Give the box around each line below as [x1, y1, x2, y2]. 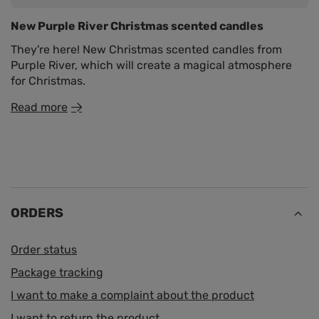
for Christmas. [11, 74, 85, 88]
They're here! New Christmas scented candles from [11, 43, 282, 57]
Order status [11, 243, 77, 257]
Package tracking [11, 266, 103, 280]
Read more [11, 100, 68, 115]
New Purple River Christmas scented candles [11, 19, 263, 33]
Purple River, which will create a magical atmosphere [11, 58, 292, 73]
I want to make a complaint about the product [11, 288, 254, 303]
